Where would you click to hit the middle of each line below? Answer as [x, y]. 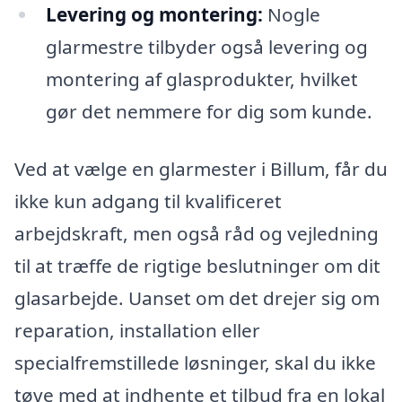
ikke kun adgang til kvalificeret [148, 201]
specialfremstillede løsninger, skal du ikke [195, 362]
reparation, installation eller [137, 330]
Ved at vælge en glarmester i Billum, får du [201, 168]
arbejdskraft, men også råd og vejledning [197, 233]
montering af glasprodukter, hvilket [201, 79]
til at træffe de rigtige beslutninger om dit [197, 265]
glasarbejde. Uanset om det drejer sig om [197, 297]
